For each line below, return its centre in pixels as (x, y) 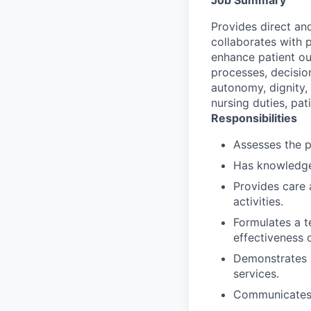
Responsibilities (254, 118)
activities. (258, 201)
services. (256, 273)
